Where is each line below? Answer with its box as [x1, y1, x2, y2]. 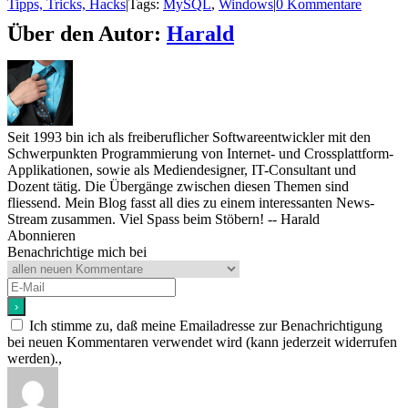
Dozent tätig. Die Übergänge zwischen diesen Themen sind [7, 178, 349, 195]
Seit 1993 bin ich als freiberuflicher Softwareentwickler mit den [7, 129, 371, 146]
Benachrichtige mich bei [7, 244, 147, 260]
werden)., [7, 351, 62, 367]
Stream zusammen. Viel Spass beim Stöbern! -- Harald [7, 211, 320, 228]
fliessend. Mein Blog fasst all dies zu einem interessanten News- [7, 195, 374, 211]
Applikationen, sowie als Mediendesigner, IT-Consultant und [7, 162, 356, 178]
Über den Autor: [7, 22, 167, 46]
